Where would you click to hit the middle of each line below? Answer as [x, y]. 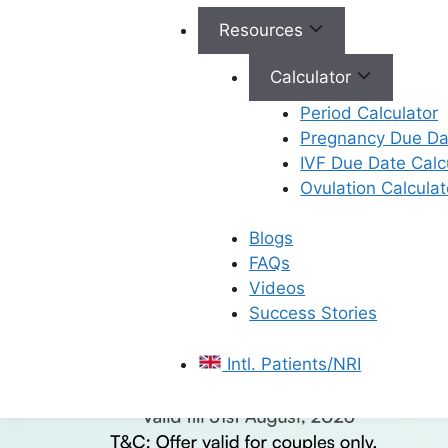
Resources [264, 29]
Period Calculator [369, 112]
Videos [277, 288]
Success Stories [313, 313]
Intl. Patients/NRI [292, 363]
